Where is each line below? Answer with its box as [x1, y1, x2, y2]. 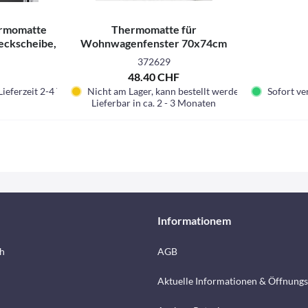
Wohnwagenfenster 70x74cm [80, 36, 228, 49]
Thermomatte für [111, 23, 197, 36]
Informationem [157, 214, 231, 227]
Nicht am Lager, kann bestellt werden [87, 85, 245, 97]
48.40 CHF [128, 70, 180, 83]
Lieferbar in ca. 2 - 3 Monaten [91, 97, 217, 109]
